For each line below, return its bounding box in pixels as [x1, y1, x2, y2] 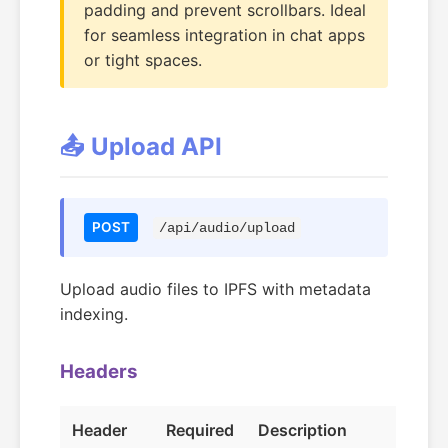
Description [258, 420, 347, 440]
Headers [60, 360, 138, 383]
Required [166, 420, 234, 440]
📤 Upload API [60, 132, 222, 161]
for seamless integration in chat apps [84, 25, 365, 45]
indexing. [60, 304, 128, 324]
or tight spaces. [84, 50, 202, 70]
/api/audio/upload [159, 220, 295, 236]
